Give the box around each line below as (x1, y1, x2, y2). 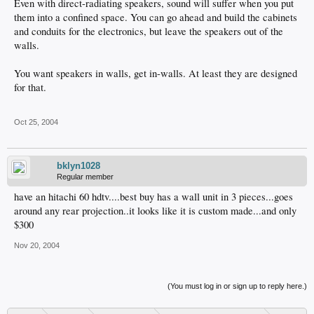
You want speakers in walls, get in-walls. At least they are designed (14, 67, 297, 80)
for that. (14, 81, 46, 94)
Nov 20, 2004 (14, 241, 60, 250)
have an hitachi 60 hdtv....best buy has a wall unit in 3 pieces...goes (14, 190, 293, 203)
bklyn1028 (57, 161, 100, 171)
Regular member (57, 172, 114, 181)
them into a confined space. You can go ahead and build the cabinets (14, 11, 297, 24)
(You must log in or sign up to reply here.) (168, 282, 307, 290)
